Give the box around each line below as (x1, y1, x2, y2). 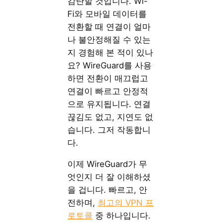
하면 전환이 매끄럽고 (67, 73, 149, 83)
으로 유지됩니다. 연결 (67, 99, 151, 109)
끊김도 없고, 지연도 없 (67, 111, 154, 122)
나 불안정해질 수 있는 (67, 34, 151, 45)
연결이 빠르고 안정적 (67, 86, 149, 96)
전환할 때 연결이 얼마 (67, 21, 151, 32)
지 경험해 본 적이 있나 (67, 47, 154, 57)
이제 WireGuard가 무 (67, 159, 148, 169)
